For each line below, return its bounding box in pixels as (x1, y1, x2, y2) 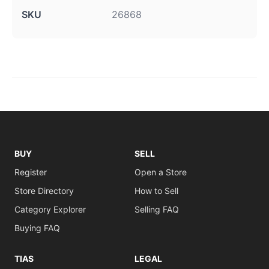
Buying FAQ (14, 223, 60, 233)
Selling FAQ (134, 204, 179, 214)
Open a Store (134, 167, 187, 177)
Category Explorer (14, 204, 86, 214)
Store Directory (14, 186, 74, 196)
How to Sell (134, 186, 178, 196)
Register (14, 167, 47, 177)
